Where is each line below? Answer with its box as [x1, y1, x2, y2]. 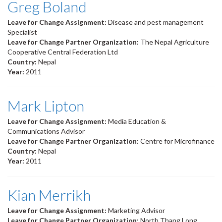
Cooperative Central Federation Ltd [7, 48, 118, 56]
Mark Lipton [7, 97, 84, 115]
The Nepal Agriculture [140, 38, 209, 47]
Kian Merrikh [7, 186, 91, 204]
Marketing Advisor [108, 206, 165, 215]
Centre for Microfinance [140, 137, 215, 146]
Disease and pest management [108, 18, 204, 27]
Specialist [7, 28, 37, 37]
